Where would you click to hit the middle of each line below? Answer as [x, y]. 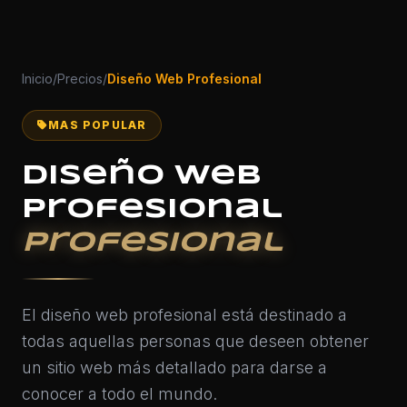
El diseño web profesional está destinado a [184, 315]
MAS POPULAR [98, 125]
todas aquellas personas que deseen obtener [195, 342]
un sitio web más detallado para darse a [174, 368]
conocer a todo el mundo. [119, 394]
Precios [80, 79]
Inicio [37, 79]
